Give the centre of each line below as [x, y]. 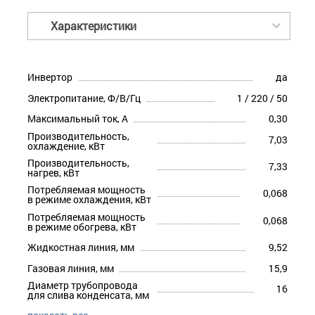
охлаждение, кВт [66, 146]
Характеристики [94, 26]
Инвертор [50, 77]
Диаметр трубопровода [83, 285]
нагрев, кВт [53, 173]
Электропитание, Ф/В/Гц [84, 98]
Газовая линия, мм [71, 268]
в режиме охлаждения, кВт [89, 200]
